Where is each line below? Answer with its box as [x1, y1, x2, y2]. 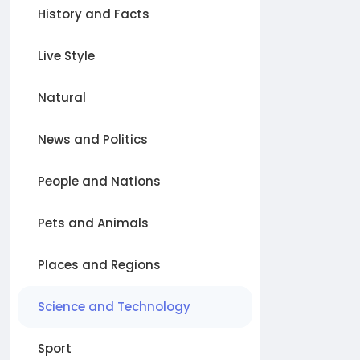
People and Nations [38, 173, 161, 190]
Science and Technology [38, 298, 190, 315]
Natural [38, 89, 86, 106]
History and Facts [38, 6, 149, 22]
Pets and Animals [38, 215, 149, 231]
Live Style [38, 47, 95, 64]
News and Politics [38, 131, 148, 148]
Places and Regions [38, 256, 161, 273]
